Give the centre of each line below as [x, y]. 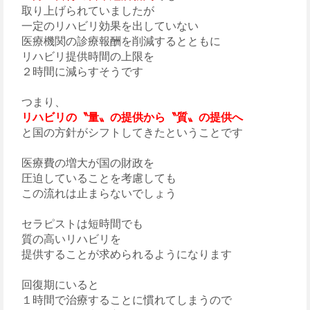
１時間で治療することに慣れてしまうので [121, 300]
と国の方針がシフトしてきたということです [132, 132]
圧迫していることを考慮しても [93, 178]
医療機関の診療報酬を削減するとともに [116, 41]
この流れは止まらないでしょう [93, 193]
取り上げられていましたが [82, 10]
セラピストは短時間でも [77, 224]
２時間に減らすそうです [77, 71]
